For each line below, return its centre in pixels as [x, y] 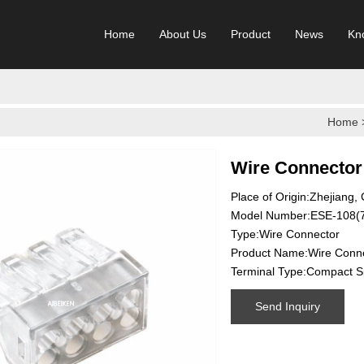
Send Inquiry [288, 306]
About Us [183, 34]
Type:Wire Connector [285, 234]
